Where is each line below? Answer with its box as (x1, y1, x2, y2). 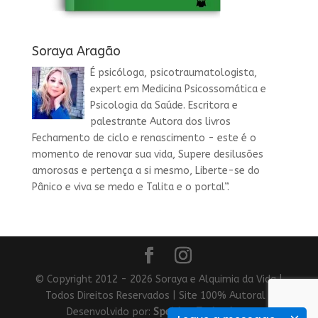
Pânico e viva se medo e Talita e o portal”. (31, 181, 229, 194)
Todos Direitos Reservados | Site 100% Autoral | (45, 290, 273, 302)
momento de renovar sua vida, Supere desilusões (31, 148, 263, 161)
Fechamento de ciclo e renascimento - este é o (31, 132, 256, 145)
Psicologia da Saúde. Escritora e (89, 99, 238, 112)
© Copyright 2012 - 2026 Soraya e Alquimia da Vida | (35, 273, 283, 286)
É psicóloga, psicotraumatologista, (89, 67, 257, 79)
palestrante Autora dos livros (89, 116, 231, 128)
